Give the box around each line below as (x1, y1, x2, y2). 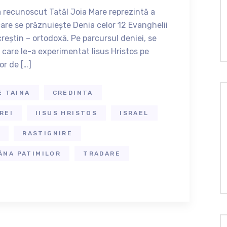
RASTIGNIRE (22, 130, 73, 137)
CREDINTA (52, 89, 93, 96)
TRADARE (83, 150, 121, 157)
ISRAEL (120, 109, 149, 117)
